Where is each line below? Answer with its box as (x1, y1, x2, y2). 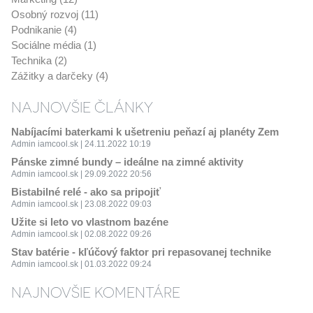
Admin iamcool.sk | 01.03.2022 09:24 (10, 259, 152, 269)
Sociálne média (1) (10, 39, 96, 51)
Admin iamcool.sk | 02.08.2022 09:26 (10, 229, 152, 239)
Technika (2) (10, 54, 67, 66)
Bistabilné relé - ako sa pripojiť (10, 186, 161, 198)
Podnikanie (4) (10, 24, 77, 36)
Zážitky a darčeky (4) (10, 70, 108, 82)
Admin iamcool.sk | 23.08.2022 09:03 (10, 199, 152, 209)
